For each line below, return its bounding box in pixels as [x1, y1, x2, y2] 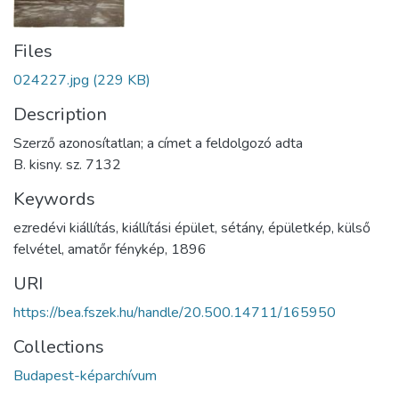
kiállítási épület [122, 217, 215, 238]
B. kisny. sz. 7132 [13, 154, 121, 175]
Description [13, 102, 107, 126]
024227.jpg [13, 69, 89, 90]
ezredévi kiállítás [13, 217, 116, 238]
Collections [13, 334, 104, 359]
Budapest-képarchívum [13, 365, 157, 386]
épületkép [268, 217, 331, 238]
